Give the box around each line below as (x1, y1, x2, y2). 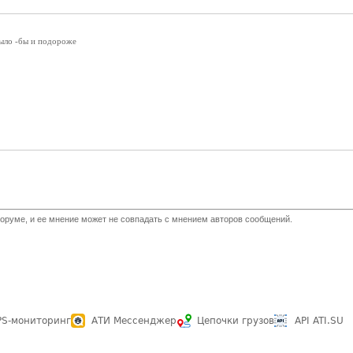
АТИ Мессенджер (91, 315, 176, 326)
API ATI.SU (295, 315, 344, 326)
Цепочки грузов (197, 315, 274, 326)
